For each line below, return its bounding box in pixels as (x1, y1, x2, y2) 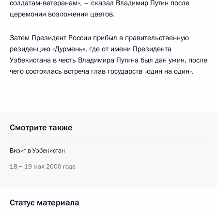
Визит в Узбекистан (10, 146, 65, 155)
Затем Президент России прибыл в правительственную (10, 33, 189, 43)
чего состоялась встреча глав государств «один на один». (10, 66, 194, 76)
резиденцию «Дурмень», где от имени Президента (10, 44, 171, 54)
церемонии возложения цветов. (10, 9, 115, 19)
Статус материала (10, 197, 79, 208)
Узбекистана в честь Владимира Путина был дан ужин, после (10, 55, 207, 65)
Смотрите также (10, 122, 73, 133)
